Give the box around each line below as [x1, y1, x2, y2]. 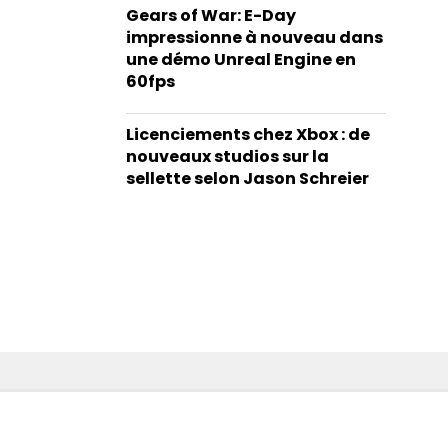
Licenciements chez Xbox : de [126, 123, 370, 146]
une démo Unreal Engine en [126, 48, 356, 71]
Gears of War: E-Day [126, 4, 296, 27]
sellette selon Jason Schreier [126, 167, 369, 190]
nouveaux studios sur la [126, 145, 329, 168]
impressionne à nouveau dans [126, 26, 383, 49]
